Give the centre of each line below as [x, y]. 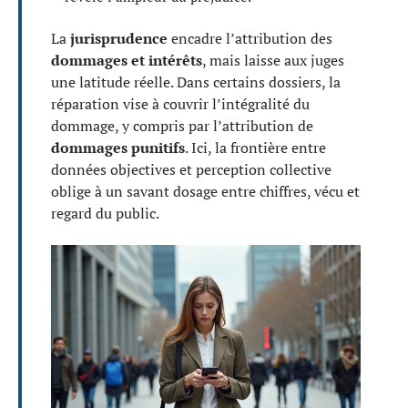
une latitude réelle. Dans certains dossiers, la [196, 82]
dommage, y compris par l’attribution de [182, 126]
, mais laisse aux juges [273, 60]
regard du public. [105, 213]
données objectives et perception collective [191, 169]
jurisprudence [119, 38]
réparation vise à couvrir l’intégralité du [180, 104]
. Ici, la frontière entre [255, 148]
